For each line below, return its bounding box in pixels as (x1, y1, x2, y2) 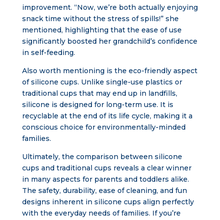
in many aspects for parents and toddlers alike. (22, 175, 189, 184)
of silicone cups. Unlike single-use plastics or (22, 78, 182, 86)
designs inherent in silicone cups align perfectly (22, 197, 194, 206)
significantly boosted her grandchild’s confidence (22, 37, 197, 46)
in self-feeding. (22, 48, 75, 57)
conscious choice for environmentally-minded (22, 123, 186, 132)
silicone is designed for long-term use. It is (22, 100, 173, 109)
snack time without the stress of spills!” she (22, 14, 179, 23)
